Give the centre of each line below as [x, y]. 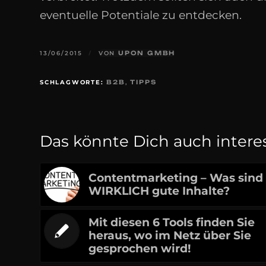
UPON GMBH [147, 53]
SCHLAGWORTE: [72, 83]
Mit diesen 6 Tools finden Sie [172, 223]
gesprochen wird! [140, 249]
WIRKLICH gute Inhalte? [159, 191]
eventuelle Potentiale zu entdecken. [141, 15]
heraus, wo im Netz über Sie [170, 236]
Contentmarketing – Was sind [176, 178]
